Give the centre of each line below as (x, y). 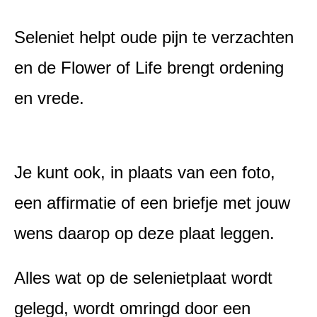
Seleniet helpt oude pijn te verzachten (154, 38)
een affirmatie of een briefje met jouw (152, 203)
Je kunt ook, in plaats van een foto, (145, 173)
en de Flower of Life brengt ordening (149, 68)
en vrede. (49, 98)
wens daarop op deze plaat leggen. (144, 234)
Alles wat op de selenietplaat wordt (143, 277)
